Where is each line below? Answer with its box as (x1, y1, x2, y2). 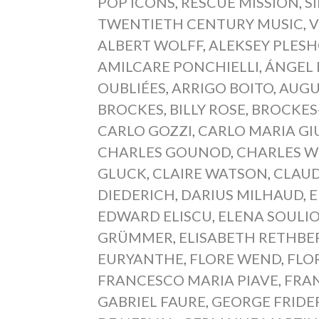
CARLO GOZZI (98, 122, 193, 139)
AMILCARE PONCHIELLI (98, 58, 260, 75)
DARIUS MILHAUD (181, 186, 304, 203)
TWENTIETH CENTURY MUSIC (98, 15, 304, 32)
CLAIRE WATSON (152, 164, 268, 182)
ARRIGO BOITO (172, 79, 274, 96)
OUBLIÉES (98, 79, 167, 96)
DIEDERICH (98, 186, 176, 203)
